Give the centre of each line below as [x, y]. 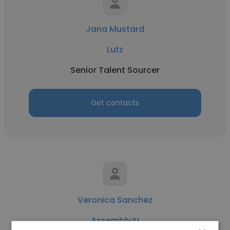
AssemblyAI [115, 221]
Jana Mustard [115, 29]
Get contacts [115, 103]
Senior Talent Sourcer [115, 70]
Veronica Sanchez [115, 200]
